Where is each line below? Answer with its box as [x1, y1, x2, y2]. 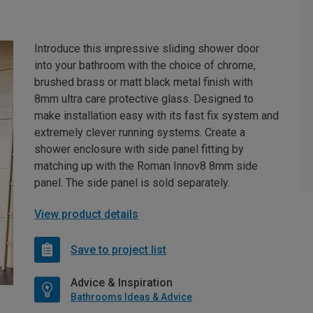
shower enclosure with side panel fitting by [34, 143, 244, 156]
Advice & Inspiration [71, 276, 173, 290]
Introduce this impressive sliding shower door [34, 42, 259, 56]
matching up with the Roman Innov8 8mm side [34, 159, 258, 173]
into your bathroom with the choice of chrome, [34, 59, 256, 73]
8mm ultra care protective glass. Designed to [34, 92, 254, 106]
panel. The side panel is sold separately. [34, 176, 230, 190]
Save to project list [71, 242, 166, 256]
